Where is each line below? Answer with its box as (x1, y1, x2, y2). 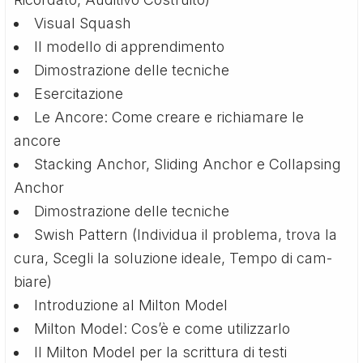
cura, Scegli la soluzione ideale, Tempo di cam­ (14, 249, 333, 267)
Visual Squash (34, 14, 132, 32)
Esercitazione (34, 84, 124, 102)
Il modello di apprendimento (34, 37, 225, 55)
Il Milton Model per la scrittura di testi (34, 343, 288, 361)
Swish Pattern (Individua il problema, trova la (34, 225, 338, 243)
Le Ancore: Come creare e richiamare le (34, 108, 305, 126)
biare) (14, 272, 53, 290)
